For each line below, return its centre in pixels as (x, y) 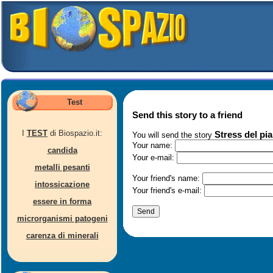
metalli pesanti (62, 167)
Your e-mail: (154, 158)
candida (62, 150)
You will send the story (173, 135)
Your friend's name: (167, 178)
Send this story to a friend (187, 115)
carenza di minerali (62, 236)
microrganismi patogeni (62, 218)
